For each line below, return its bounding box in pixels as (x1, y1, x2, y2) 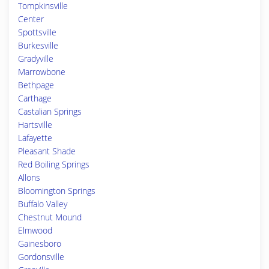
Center (18, 13, 44, 25)
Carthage (18, 92, 52, 104)
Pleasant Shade (18, 145, 76, 157)
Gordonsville (18, 251, 64, 262)
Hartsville (18, 119, 52, 130)
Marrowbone (18, 66, 65, 77)
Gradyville (18, 53, 53, 64)
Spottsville (18, 26, 56, 38)
